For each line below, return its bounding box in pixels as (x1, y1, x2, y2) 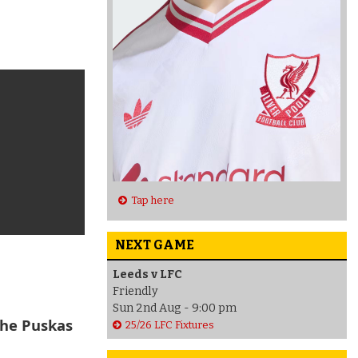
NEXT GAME (114, 237, 194, 253)
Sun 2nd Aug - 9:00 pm (112, 300, 237, 315)
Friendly (112, 284, 158, 298)
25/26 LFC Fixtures (125, 318, 214, 331)
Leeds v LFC (112, 267, 182, 281)
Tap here (131, 194, 175, 207)
